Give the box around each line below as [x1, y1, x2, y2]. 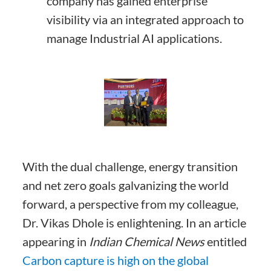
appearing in [22, 233, 90, 249]
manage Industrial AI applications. [47, 31, 223, 46]
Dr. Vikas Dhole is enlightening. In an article [22, 215, 247, 230]
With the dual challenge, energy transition [22, 158, 238, 174]
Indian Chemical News [89, 233, 205, 249]
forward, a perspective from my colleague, [22, 196, 239, 211]
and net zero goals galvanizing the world [22, 177, 229, 192]
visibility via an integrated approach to [47, 12, 244, 27]
